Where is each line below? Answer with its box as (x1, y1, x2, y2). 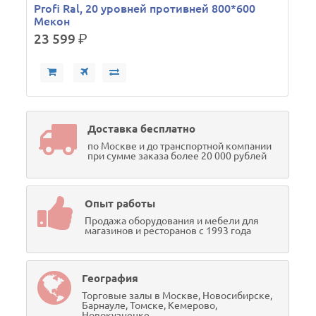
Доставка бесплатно (87, 123, 196, 135)
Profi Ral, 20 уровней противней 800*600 (34, 2, 256, 15)
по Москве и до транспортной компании (87, 140, 272, 152)
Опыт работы (85, 197, 156, 209)
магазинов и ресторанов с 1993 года (85, 225, 252, 236)
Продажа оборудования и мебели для (85, 215, 260, 226)
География (82, 272, 139, 284)
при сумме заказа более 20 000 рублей (87, 150, 267, 162)
